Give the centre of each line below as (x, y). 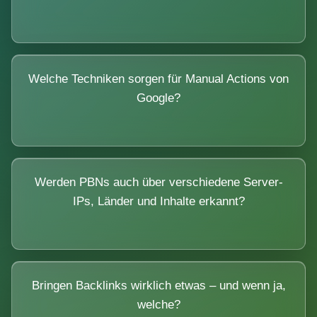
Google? (158, 98)
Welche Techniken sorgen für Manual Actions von (158, 79)
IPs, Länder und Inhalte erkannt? (158, 201)
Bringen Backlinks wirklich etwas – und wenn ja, (158, 285)
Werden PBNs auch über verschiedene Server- (158, 182)
